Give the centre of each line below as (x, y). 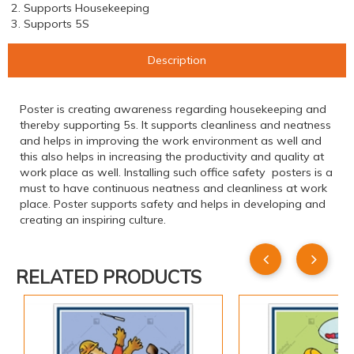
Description (177, 60)
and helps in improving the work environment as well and (171, 141)
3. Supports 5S (50, 24)
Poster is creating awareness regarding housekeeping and (173, 109)
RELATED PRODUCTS (109, 277)
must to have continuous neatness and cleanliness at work (173, 188)
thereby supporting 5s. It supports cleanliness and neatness (175, 125)
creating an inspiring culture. (93, 220)
